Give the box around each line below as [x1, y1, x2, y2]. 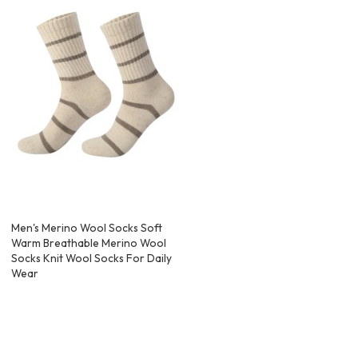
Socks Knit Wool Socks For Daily [11, 251, 173, 266]
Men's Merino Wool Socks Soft [11, 221, 163, 236]
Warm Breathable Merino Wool [11, 236, 167, 251]
